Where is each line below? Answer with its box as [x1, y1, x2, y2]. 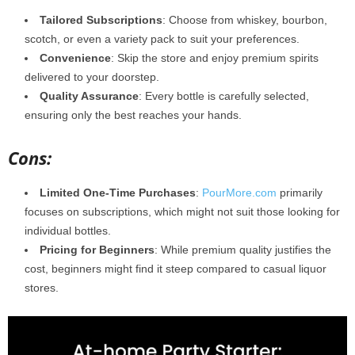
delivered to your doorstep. [25, 70, 159, 83]
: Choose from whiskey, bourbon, [162, 13, 327, 26]
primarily [277, 185, 323, 199]
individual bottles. [25, 223, 111, 237]
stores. [25, 281, 59, 294]
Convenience [40, 51, 111, 64]
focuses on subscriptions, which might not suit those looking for [25, 204, 340, 218]
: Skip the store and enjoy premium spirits [111, 51, 319, 64]
